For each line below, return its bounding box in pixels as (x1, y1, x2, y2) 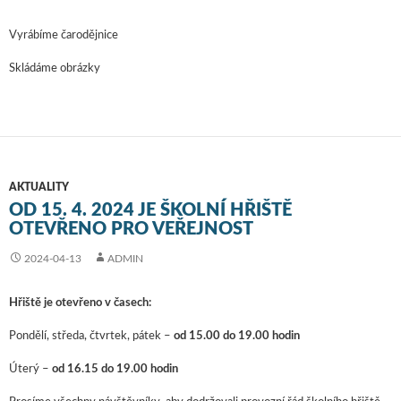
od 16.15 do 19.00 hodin (52, 363, 178, 376)
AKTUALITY (9, 182, 69, 193)
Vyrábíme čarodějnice (9, 30, 118, 42)
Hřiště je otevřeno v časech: (9, 297, 151, 310)
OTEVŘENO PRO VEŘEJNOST (9, 220, 253, 239)
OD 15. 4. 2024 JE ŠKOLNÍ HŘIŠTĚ (9, 201, 292, 220)
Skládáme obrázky (9, 63, 100, 75)
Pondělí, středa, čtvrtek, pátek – (9, 330, 174, 343)
